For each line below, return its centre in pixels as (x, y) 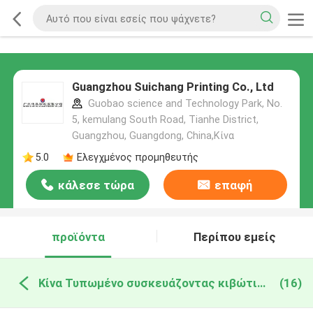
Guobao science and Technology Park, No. (183, 104)
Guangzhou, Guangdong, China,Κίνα (153, 136)
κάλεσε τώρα (96, 185)
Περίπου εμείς (235, 237)
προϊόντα (78, 237)
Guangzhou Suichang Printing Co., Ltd (173, 87)
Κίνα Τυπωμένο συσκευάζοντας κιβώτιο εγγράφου (261, 283)
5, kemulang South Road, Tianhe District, (165, 120)
